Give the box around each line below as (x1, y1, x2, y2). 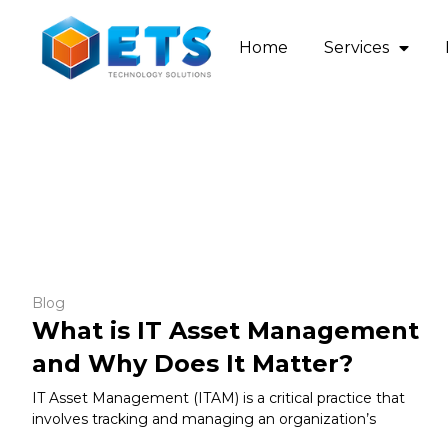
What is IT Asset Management (32, 315, 419, 345)
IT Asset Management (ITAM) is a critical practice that (32, 388, 405, 407)
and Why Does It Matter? (32, 348, 353, 378)
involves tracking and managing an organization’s (32, 409, 376, 428)
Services (323, 37, 389, 57)
